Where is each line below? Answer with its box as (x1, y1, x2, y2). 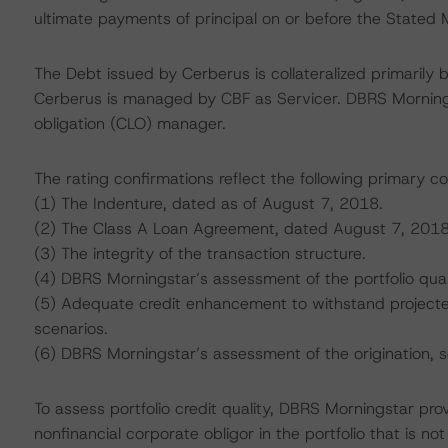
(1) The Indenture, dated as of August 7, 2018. (33, 193, 383, 214)
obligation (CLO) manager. (33, 113, 226, 134)
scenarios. (33, 318, 108, 339)
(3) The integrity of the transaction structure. (33, 243, 366, 264)
